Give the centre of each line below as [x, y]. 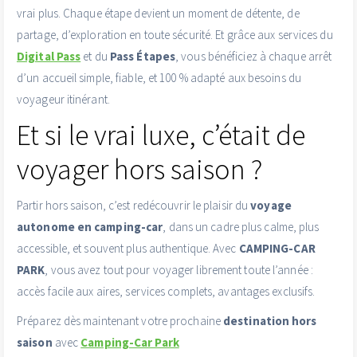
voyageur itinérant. [63, 100]
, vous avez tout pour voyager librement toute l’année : [179, 270]
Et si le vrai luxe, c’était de [161, 135]
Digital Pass [49, 57]
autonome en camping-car [90, 227]
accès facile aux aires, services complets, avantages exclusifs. [166, 292]
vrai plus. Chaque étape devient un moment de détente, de [158, 14]
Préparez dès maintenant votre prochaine [120, 321]
